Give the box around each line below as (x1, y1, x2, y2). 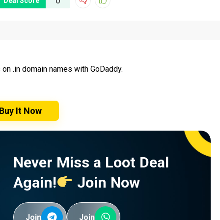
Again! (13, 174, 56, 192)
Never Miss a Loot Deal (13, 154, 169, 171)
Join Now (73, 174, 140, 192)
